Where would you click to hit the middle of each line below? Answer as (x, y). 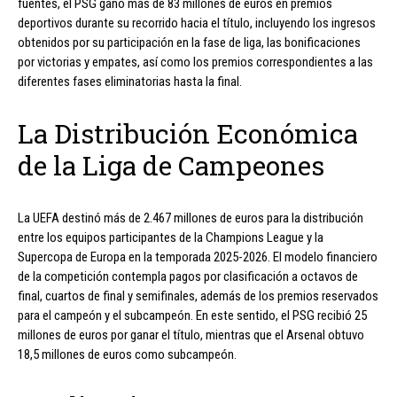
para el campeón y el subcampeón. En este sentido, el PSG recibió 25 (192, 315)
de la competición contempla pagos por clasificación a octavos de (188, 276)
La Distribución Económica (188, 133)
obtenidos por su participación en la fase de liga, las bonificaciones (189, 42)
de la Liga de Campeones (171, 165)
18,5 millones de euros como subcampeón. (127, 354)
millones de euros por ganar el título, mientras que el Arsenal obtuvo (191, 335)
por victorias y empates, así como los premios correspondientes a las (195, 62)
